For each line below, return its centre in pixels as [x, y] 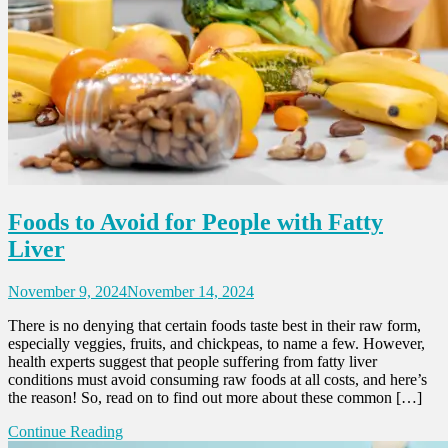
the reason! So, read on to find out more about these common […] [215, 397]
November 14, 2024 [190, 291]
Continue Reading [65, 431]
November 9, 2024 [67, 291]
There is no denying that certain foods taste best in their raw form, [214, 325]
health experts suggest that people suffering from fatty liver [192, 361]
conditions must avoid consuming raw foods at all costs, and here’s [217, 379]
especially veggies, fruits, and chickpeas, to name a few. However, [216, 343]
